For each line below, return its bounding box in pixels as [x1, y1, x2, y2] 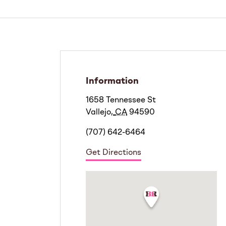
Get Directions [86, 149, 141, 157]
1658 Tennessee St [86, 96, 156, 105]
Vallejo [86, 108, 111, 117]
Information [86, 77, 139, 86]
